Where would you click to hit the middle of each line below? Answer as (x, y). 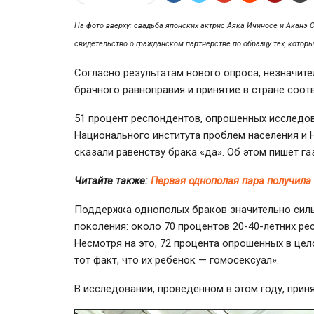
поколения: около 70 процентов (153, 226)
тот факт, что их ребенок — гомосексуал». (177, 260)
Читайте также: (112, 180)
